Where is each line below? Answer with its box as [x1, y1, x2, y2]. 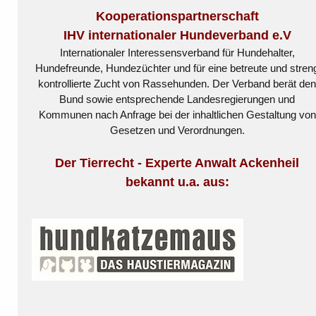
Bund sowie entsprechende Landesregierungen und [59, 92, 296, 105]
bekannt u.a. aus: [125, 174, 229, 189]
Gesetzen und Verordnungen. [109, 123, 245, 136]
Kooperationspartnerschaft [95, 8, 259, 23]
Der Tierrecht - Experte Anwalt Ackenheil [55, 155, 300, 170]
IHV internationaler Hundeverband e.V [63, 28, 291, 42]
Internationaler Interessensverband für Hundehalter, [59, 46, 295, 59]
